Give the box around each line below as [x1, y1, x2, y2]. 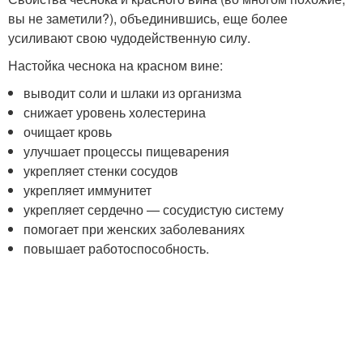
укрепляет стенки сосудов [23, 161, 179, 180]
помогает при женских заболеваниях [23, 220, 246, 238]
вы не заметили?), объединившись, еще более [8, 9, 288, 28]
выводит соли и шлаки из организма [23, 83, 242, 102]
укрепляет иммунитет [23, 181, 152, 199]
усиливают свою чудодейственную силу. [8, 28, 250, 47]
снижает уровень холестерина [23, 103, 207, 122]
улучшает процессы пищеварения [23, 142, 230, 160]
